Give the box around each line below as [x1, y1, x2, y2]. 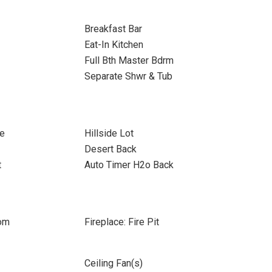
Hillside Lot [84, 127, 134, 139]
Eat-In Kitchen [84, 39, 143, 50]
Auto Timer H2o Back [84, 159, 174, 171]
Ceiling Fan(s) [84, 257, 143, 269]
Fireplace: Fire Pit [84, 216, 159, 228]
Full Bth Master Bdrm [84, 55, 174, 66]
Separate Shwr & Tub [84, 70, 172, 82]
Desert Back [84, 143, 137, 155]
